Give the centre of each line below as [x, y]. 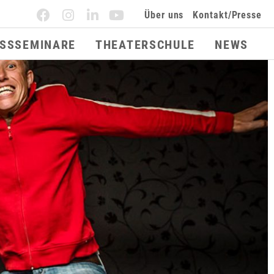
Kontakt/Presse [227, 15]
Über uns [164, 15]
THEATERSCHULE [146, 45]
